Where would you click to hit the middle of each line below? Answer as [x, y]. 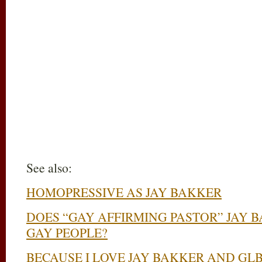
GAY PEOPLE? [67, 232]
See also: [49, 168]
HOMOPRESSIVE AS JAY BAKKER [124, 192]
